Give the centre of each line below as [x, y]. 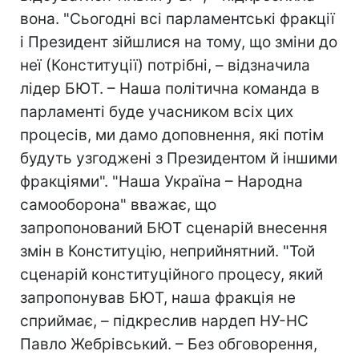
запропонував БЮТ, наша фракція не [158, 298]
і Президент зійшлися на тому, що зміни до [179, 42]
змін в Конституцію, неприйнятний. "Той [167, 251]
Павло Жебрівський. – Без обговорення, [169, 344]
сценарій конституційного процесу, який [171, 274]
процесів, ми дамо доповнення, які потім [172, 135]
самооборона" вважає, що [118, 205]
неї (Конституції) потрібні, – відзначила [165, 65]
